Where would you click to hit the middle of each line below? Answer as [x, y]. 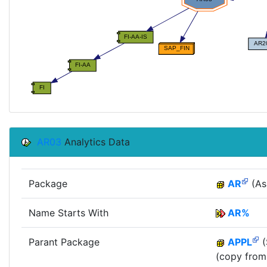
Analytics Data [96, 142]
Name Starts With [69, 212]
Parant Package [64, 242]
